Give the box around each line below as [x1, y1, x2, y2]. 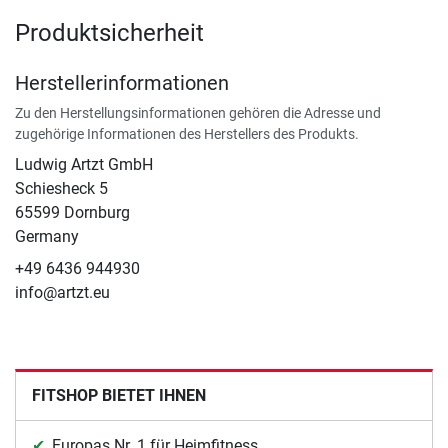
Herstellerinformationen [15, 70, 229, 95]
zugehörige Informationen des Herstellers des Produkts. [15, 125, 359, 142]
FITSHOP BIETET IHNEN [32, 385, 206, 405]
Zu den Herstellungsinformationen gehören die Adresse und [15, 104, 381, 121]
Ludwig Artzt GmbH [15, 154, 153, 174]
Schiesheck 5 [15, 178, 108, 198]
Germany [15, 226, 79, 246]
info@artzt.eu [15, 282, 110, 302]
